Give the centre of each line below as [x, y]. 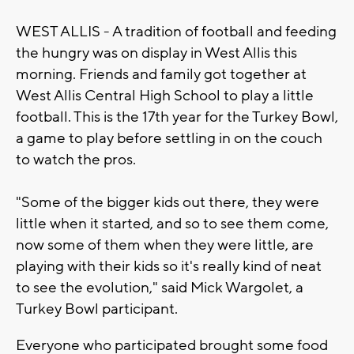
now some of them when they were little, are [165, 245]
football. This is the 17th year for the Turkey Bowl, [177, 117]
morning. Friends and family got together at [161, 75]
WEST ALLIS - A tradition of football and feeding [176, 32]
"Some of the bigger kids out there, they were [168, 203]
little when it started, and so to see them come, [172, 224]
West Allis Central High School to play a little [165, 96]
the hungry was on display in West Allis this [156, 53]
